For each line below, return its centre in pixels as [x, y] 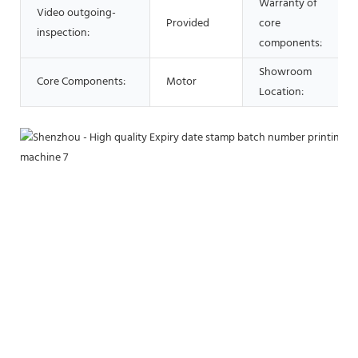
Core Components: [81, 82]
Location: [281, 92]
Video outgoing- [76, 13]
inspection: [63, 33]
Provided [188, 23]
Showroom [285, 72]
